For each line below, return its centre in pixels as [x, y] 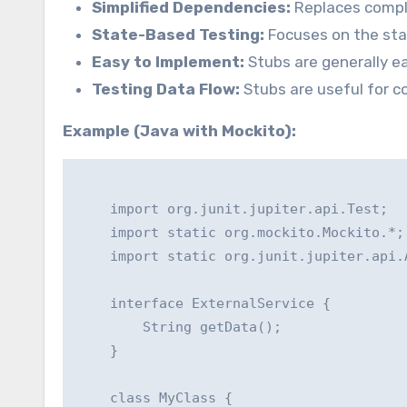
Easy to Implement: [168, 62]
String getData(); [179, 328]
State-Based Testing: [178, 35]
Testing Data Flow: [166, 89]
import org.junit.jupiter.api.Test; [233, 209]
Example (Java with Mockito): [179, 131]
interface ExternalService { [204, 304]
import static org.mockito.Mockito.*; [241, 233]
